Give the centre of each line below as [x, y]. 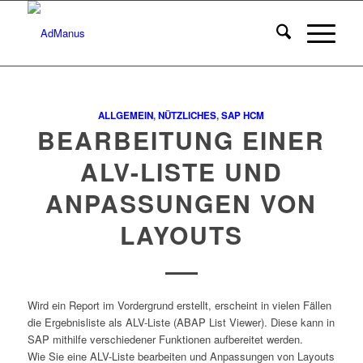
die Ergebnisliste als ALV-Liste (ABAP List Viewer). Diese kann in [181, 322]
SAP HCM [243, 115]
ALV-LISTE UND [181, 171]
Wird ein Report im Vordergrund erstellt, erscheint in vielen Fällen [179, 305]
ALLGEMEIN [126, 115]
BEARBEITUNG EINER [181, 140]
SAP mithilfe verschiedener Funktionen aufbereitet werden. [165, 340]
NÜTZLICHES [188, 115]
